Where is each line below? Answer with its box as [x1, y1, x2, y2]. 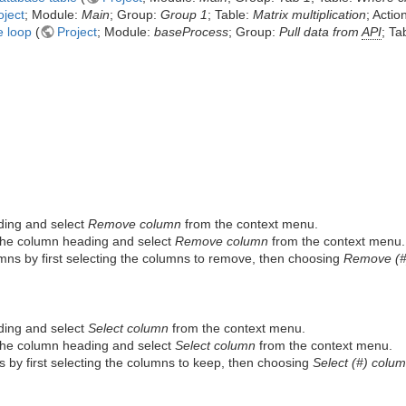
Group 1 [160, 6, 208, 22]
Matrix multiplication [253, 6, 367, 22]
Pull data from [279, 24, 362, 39]
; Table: [208, 6, 254, 22]
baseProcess [154, 24, 229, 39]
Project [57, 24, 98, 39]
